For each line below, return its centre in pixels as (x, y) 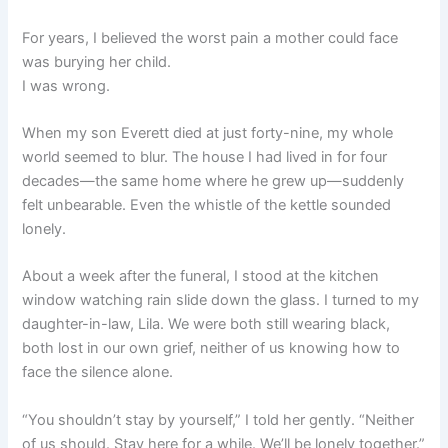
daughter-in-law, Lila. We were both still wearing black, (206, 324)
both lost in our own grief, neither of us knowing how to (211, 348)
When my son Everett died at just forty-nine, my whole (208, 132)
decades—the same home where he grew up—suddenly (213, 180)
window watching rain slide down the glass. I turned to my (221, 300)
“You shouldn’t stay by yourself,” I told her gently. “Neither (218, 419)
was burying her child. (97, 61)
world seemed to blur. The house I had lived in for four (205, 156)
